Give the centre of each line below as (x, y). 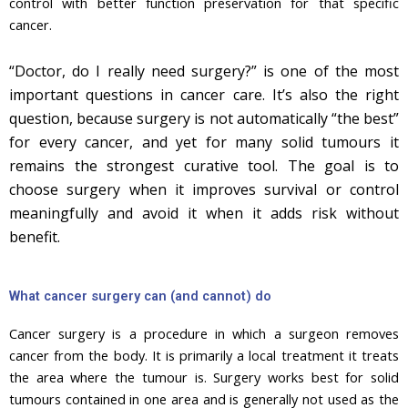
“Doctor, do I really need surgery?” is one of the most (204, 71)
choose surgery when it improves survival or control (204, 189)
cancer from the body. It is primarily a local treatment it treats (204, 356)
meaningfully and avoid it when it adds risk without (204, 213)
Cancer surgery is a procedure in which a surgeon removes (204, 334)
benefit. (35, 236)
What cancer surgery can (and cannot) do (140, 296)
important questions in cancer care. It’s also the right (204, 94)
